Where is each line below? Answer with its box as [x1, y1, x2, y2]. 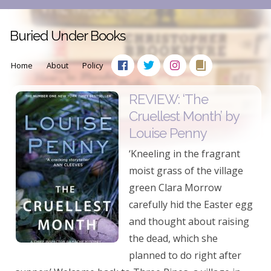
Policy [82, 60, 103, 71]
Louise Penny [129, 125, 207, 141]
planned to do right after [129, 249, 241, 262]
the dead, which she [129, 232, 218, 245]
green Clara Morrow [129, 181, 221, 194]
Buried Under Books [10, 28, 125, 44]
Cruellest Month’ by [129, 108, 240, 124]
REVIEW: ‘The [129, 91, 208, 107]
